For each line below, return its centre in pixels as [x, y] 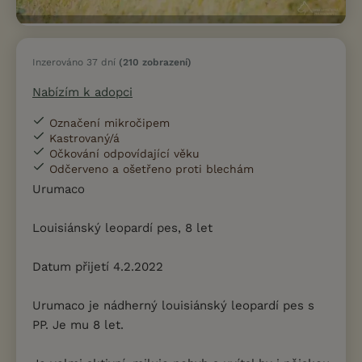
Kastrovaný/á [84, 138]
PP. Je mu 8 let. [78, 324]
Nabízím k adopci [82, 92]
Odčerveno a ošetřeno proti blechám [152, 168]
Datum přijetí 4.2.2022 [98, 266]
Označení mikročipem [109, 122]
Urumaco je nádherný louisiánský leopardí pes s [173, 305]
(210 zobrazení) [155, 62]
